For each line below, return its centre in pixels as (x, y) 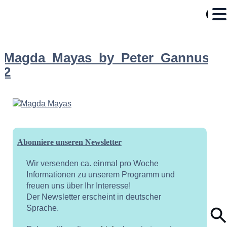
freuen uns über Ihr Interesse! (78, 185)
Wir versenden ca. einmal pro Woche (92, 163)
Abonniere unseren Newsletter (69, 142)
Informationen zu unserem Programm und (100, 174)
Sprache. (42, 208)
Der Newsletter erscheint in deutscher (93, 197)
